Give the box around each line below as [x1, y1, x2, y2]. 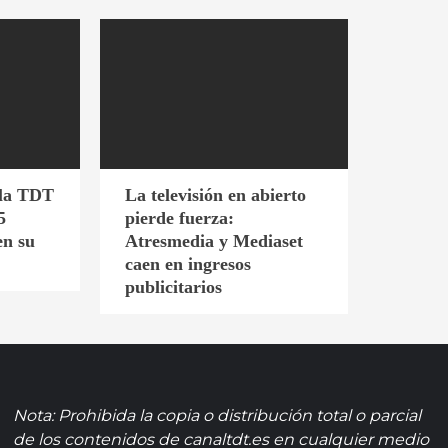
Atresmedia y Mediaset [124, 230, 303, 251]
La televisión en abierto [124, 184, 306, 205]
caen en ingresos [124, 253, 251, 274]
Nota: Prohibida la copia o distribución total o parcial [13, 405, 422, 425]
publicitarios [124, 276, 222, 297]
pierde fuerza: [124, 207, 234, 228]
